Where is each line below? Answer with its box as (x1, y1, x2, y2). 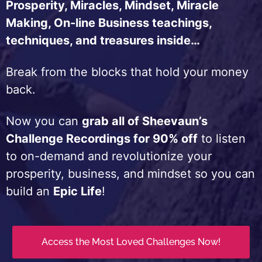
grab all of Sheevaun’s (82, 114, 208, 128)
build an (6, 184, 53, 198)
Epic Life (53, 184, 102, 198)
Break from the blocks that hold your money (6, 65, 249, 79)
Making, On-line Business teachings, (6, 16, 212, 30)
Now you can (6, 114, 82, 128)
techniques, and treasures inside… (6, 33, 200, 47)
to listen (198, 132, 246, 146)
